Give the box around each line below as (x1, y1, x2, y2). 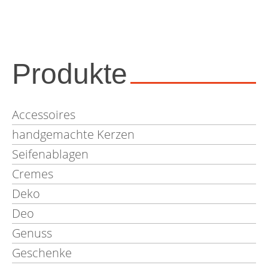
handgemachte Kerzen (12, 126, 135, 142)
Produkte (12, 58, 127, 90)
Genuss (12, 225, 52, 241)
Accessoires (12, 106, 75, 123)
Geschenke (12, 245, 72, 261)
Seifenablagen (12, 146, 89, 162)
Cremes (12, 166, 53, 182)
